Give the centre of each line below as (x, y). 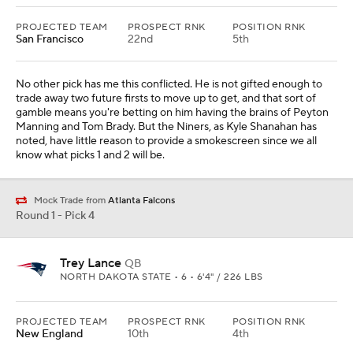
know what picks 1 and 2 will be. (90, 156)
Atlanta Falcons (141, 201)
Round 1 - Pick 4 (55, 216)
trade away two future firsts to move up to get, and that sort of (166, 99)
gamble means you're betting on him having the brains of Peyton (172, 113)
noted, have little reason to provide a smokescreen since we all (166, 141)
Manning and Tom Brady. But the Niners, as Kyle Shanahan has (166, 127)
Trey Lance (91, 264)
